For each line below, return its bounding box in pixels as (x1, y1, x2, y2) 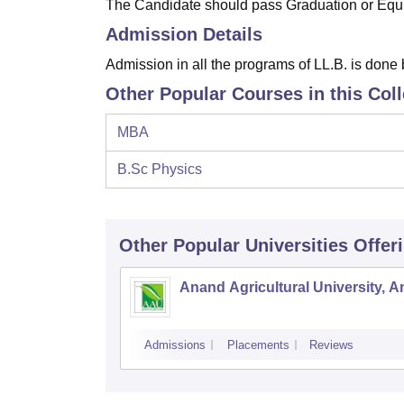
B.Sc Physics (117, 161, 202, 177)
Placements (227, 338, 289, 352)
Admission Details (106, 24, 262, 44)
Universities (245, 235, 348, 255)
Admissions (144, 338, 206, 352)
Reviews (309, 338, 353, 352)
